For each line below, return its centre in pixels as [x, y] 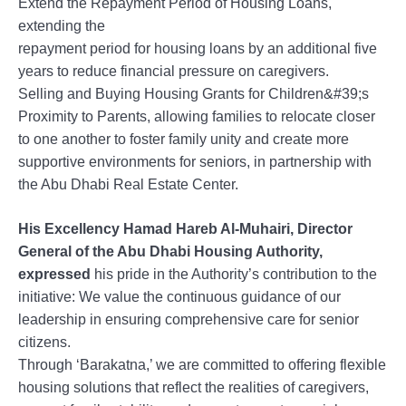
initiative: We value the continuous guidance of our [179, 296]
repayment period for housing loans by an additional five [198, 48]
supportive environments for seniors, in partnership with [195, 161]
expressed [54, 274]
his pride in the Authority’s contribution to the [234, 274]
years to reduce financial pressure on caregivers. [174, 71]
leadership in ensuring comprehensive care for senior [188, 319]
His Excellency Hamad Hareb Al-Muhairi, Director [185, 228]
